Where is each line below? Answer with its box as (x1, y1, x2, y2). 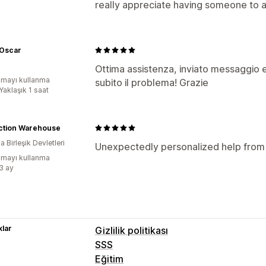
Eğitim (95, 252, 123, 265)
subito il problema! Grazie (95, 76, 208, 88)
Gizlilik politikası (95, 224, 168, 236)
